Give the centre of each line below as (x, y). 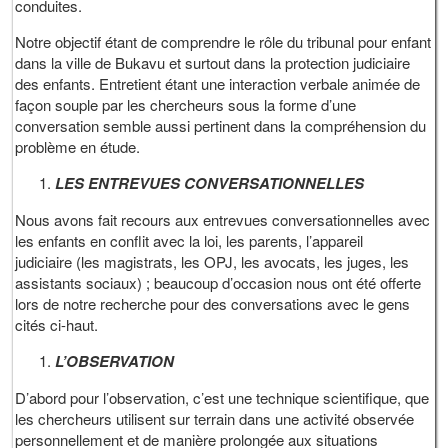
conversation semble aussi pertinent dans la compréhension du (221, 126)
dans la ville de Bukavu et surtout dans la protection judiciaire (213, 63)
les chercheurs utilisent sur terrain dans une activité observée (215, 419)
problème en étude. (78, 147)
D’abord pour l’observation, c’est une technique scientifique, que (222, 398)
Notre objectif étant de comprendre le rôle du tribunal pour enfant (223, 42)
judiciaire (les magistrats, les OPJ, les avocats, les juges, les (212, 262)
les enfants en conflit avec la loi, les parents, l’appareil (189, 241)
